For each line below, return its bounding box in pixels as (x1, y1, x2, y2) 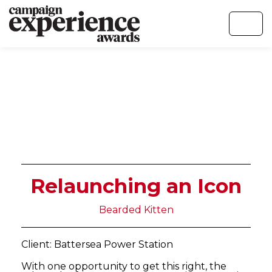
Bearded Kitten (98, 204, 174, 216)
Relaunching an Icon (30, 174, 242, 198)
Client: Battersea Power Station (21, 239, 173, 250)
